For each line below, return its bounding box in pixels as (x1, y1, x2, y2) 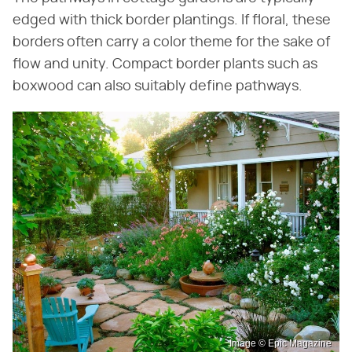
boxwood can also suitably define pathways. (13, 79, 302, 93)
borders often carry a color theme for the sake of (13, 35, 330, 49)
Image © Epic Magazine (229, 338, 332, 350)
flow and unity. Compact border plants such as (13, 57, 317, 71)
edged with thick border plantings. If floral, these (13, 13, 331, 27)
